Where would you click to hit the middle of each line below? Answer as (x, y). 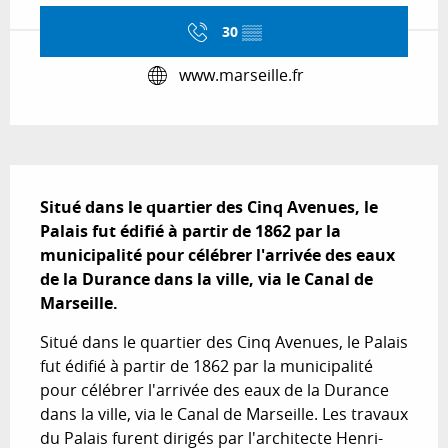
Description (70, 178)
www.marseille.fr (241, 75)
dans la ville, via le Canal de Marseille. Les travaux (224, 413)
